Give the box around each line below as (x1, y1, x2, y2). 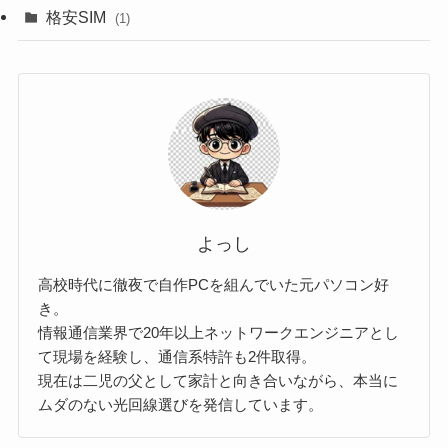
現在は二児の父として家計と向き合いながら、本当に (38, 372, 399, 390)
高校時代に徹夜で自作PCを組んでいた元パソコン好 (38, 276, 390, 294)
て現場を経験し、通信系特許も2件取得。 (38, 348, 317, 366)
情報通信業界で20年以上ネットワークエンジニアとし (38, 324, 400, 342)
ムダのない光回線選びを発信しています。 (38, 396, 324, 414)
